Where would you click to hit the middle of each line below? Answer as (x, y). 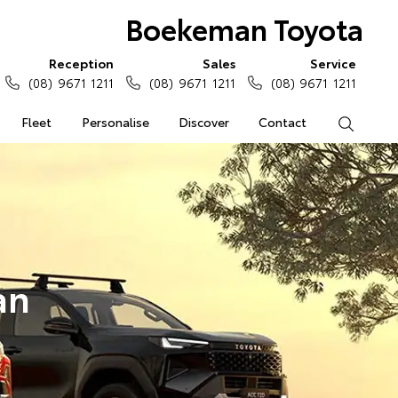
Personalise (115, 122)
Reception (82, 63)
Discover (203, 122)
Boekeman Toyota (244, 28)
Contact (283, 122)
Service (333, 63)
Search (374, 122)
